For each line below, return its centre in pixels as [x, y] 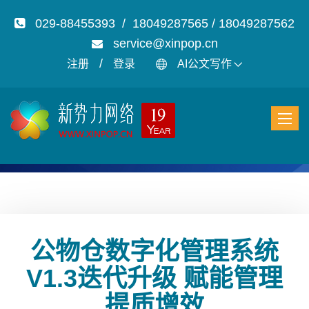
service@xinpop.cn [165, 43]
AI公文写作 [205, 64]
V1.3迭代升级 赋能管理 [154, 278]
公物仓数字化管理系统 [154, 251]
